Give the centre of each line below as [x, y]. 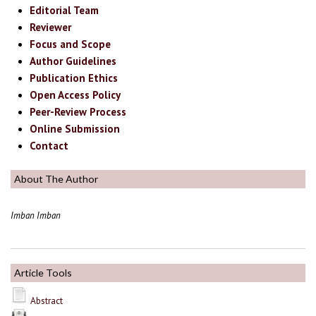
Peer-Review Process [78, 112]
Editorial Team [65, 11]
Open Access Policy [75, 95]
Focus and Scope [71, 44]
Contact [49, 146]
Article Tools [43, 273]
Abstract [47, 301]
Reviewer [51, 28]
